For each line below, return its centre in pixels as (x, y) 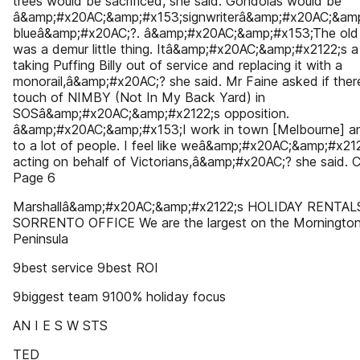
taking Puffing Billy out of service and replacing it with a (178, 65)
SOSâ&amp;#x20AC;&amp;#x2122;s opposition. (151, 113)
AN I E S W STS (60, 325)
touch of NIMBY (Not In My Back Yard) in (139, 97)
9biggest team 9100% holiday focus (119, 297)
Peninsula (41, 239)
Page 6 (34, 178)
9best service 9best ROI (86, 268)
